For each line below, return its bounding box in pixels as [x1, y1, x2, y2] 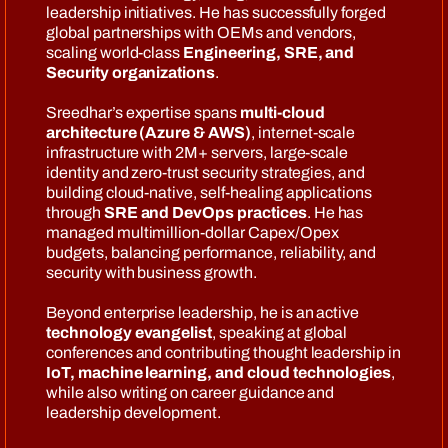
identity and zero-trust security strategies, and [46, 164, 366, 181]
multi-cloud [239, 104, 325, 121]
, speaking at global [212, 324, 348, 341]
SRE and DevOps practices [103, 204, 307, 221]
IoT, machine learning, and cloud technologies [46, 364, 392, 381]
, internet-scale [250, 124, 356, 141]
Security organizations [46, 64, 216, 81]
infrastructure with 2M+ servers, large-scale [46, 144, 349, 161]
